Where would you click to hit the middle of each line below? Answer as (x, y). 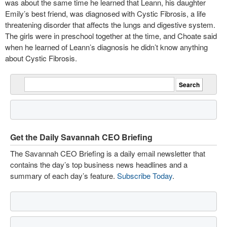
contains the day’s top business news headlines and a (99, 164)
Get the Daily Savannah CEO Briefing (81, 137)
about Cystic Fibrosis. (41, 58)
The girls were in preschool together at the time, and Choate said (111, 36)
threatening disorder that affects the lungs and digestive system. (110, 25)
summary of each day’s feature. (64, 176)
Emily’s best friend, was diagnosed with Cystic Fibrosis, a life (105, 13)
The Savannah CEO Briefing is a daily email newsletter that (108, 153)
